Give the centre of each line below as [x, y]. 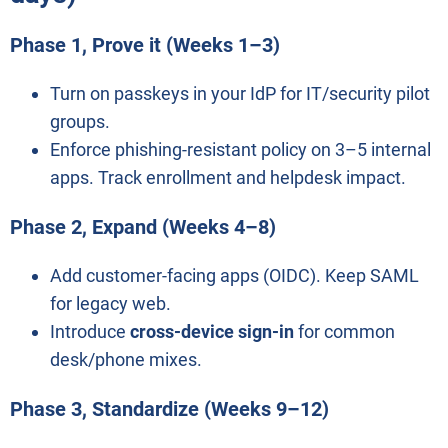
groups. [80, 122]
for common [344, 332]
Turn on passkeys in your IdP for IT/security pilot [240, 94]
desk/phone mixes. [126, 360]
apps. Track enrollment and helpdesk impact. [228, 178]
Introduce [90, 332]
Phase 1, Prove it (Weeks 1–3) [145, 45]
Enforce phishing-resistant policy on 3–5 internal [240, 150]
